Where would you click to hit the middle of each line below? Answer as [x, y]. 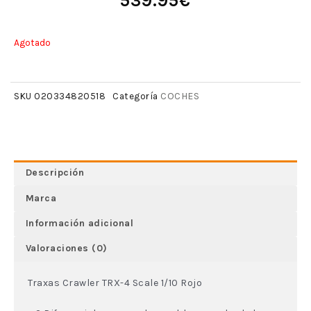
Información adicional [79, 224]
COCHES [180, 96]
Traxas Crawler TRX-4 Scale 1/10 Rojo [115, 283]
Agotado [32, 43]
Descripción [55, 173]
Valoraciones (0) [66, 249]
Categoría [135, 96]
